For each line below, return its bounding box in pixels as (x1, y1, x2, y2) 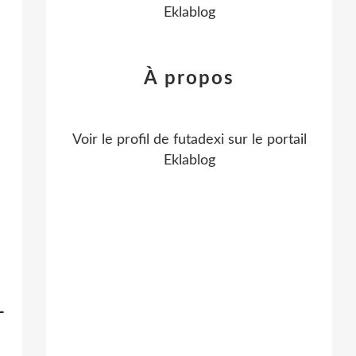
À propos (144, 69, 234, 88)
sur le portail (223, 133, 307, 147)
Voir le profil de (72, 133, 173, 147)
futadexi (172, 133, 224, 147)
